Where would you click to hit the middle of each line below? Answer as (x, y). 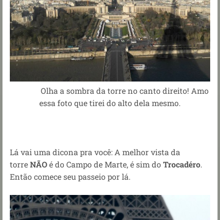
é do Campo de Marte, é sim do (105, 165)
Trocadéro (182, 165)
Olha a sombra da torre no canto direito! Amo (110, 91)
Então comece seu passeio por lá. (70, 177)
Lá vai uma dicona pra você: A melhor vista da (95, 152)
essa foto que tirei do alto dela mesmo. (110, 103)
